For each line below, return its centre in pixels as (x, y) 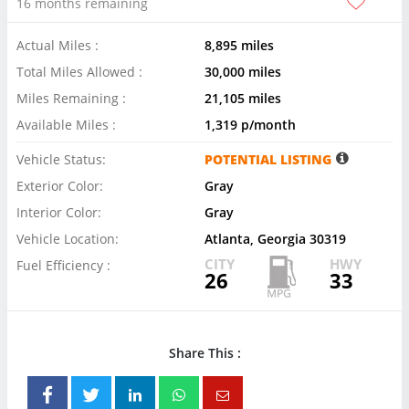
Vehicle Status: (61, 159)
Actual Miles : (58, 45)
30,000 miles (243, 71)
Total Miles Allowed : (79, 71)
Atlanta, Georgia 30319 (275, 238)
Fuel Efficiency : (63, 265)
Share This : (204, 352)
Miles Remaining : (71, 98)
